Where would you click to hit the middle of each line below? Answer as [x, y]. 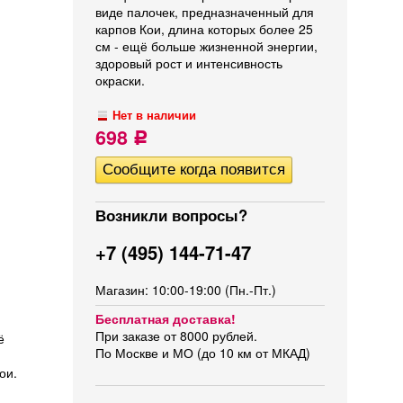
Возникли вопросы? [171, 215]
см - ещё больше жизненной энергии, [206, 46]
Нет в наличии [155, 115]
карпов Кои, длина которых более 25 [204, 29]
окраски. [120, 80]
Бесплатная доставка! [166, 318]
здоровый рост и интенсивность [189, 63]
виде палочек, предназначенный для [205, 12]
